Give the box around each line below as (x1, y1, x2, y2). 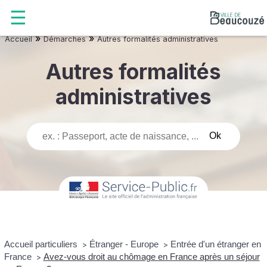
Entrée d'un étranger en (170, 238, 261, 249)
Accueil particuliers (4, 238, 80, 249)
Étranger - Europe (89, 238, 161, 249)
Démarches (44, 35, 86, 44)
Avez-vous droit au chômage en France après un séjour (43, 251, 260, 262)
